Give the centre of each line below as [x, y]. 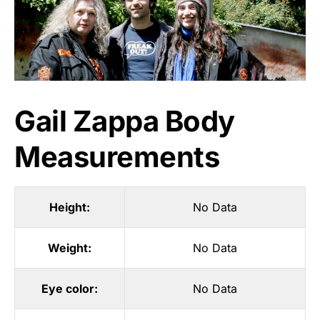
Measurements [117, 157]
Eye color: [70, 289]
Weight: [70, 248]
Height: [70, 207]
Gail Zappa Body [125, 121]
